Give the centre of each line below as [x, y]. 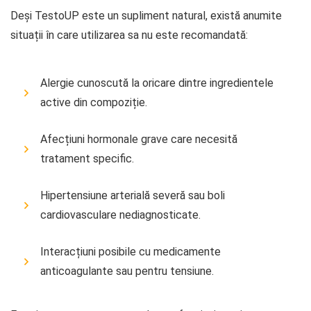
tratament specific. [87, 158]
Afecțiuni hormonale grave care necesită [139, 139]
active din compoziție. [94, 102]
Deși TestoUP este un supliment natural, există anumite [146, 15]
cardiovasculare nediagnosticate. [120, 215]
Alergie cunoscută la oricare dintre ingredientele [157, 83]
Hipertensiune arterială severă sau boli [133, 195]
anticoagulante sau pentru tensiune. [127, 271]
